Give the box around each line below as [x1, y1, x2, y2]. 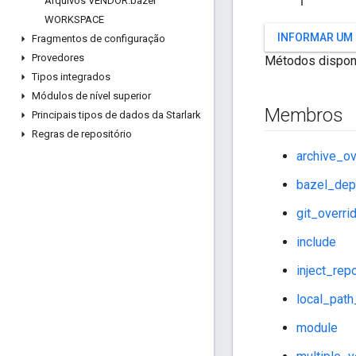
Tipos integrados [32, 71, 110, 83]
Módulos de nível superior [32, 90, 151, 102]
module [296, 320, 338, 336]
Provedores [32, 52, 84, 64]
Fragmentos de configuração [32, 33, 165, 44]
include [296, 234, 336, 250]
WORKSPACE [44, 14, 104, 25]
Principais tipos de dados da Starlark [32, 109, 201, 121]
